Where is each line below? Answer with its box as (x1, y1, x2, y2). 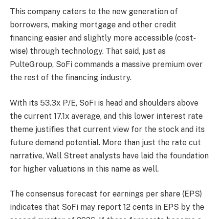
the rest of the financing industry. (10, 73, 131, 83)
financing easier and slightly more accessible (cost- (10, 33, 196, 43)
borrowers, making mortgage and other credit (10, 20, 176, 30)
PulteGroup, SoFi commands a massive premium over (10, 60, 203, 69)
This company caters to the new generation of (10, 7, 178, 17)
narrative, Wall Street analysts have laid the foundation (10, 151, 209, 160)
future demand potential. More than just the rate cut (10, 137, 201, 147)
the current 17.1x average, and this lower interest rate (10, 111, 203, 121)
